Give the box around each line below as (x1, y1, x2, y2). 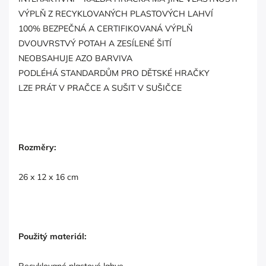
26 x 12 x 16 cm (18, 171, 78, 182)
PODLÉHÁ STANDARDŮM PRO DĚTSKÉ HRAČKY (18, 67, 210, 78)
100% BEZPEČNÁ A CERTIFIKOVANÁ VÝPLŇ (18, 23, 192, 34)
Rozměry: (18, 141, 56, 153)
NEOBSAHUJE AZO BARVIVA (18, 52, 132, 64)
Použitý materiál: (18, 230, 86, 242)
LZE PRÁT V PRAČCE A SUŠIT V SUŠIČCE (18, 82, 182, 93)
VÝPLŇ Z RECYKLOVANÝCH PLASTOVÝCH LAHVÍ (18, 8, 213, 19)
